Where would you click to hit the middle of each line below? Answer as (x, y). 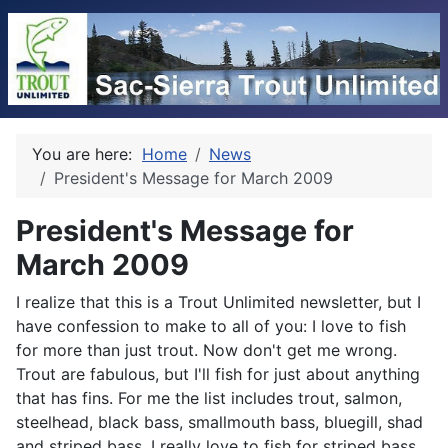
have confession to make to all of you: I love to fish (211, 325)
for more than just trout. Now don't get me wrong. (206, 349)
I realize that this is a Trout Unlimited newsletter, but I (218, 301)
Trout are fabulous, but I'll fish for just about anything (218, 373)
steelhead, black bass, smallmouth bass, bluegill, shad (219, 421)
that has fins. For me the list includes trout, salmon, (209, 397)
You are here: (87, 153)
